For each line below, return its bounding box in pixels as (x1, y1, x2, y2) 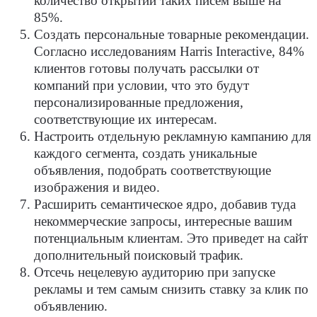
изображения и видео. (34, 180, 160, 195)
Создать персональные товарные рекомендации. (34, 28, 309, 42)
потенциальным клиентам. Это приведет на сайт (34, 231, 308, 246)
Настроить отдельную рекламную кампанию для (34, 129, 311, 144)
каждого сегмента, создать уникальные (34, 146, 257, 161)
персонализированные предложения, (34, 96, 243, 110)
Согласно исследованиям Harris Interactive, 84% (34, 45, 304, 59)
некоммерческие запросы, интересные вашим (34, 214, 292, 229)
